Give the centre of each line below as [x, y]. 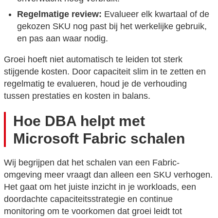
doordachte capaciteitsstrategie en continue [88, 199]
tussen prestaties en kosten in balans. [77, 96]
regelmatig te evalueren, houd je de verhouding [95, 83]
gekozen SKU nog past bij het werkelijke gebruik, [112, 26]
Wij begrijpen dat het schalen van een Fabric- [92, 163]
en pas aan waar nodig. [63, 38]
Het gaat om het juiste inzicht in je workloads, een [100, 187]
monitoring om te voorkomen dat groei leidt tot [93, 211]
